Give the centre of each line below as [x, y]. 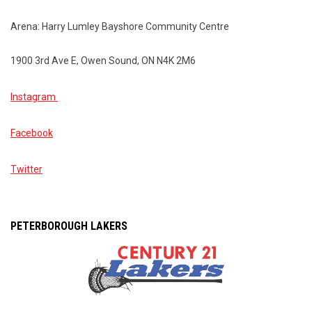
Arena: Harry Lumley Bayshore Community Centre [120, 26]
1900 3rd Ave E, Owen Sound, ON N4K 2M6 [103, 60]
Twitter [26, 169]
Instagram [34, 96]
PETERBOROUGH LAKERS [69, 226]
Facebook [32, 133]
